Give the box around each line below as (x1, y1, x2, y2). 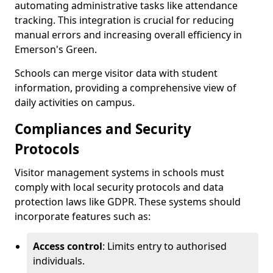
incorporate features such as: (15, 210, 151, 224)
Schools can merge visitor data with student (15, 66, 218, 80)
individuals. (33, 254, 85, 268)
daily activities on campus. (15, 96, 135, 110)
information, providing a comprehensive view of (15, 81, 236, 95)
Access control (33, 239, 102, 253)
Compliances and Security (15, 119, 191, 139)
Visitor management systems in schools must (15, 166, 224, 180)
